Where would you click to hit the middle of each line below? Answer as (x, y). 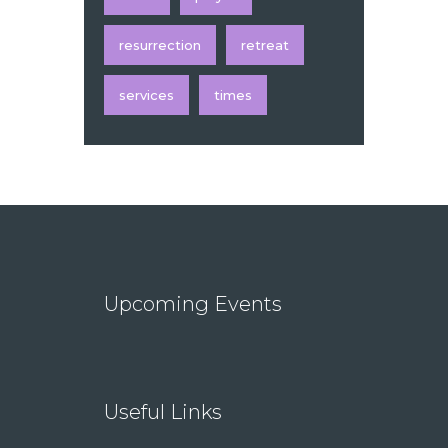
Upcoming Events (193, 304)
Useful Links (163, 412)
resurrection (160, 45)
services (146, 95)
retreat (265, 45)
